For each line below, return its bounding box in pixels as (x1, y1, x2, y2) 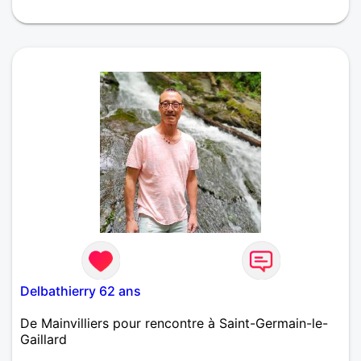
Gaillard (20, 330, 67, 347)
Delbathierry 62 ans (20, 282, 141, 299)
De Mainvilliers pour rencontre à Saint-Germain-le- (20, 314, 328, 331)
